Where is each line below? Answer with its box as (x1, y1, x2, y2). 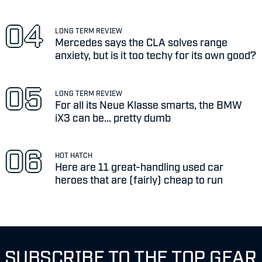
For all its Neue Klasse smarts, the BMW (55, 97, 243, 111)
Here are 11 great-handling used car (55, 160, 224, 173)
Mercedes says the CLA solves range (55, 35, 228, 48)
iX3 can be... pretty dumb (55, 110, 171, 123)
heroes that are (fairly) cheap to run (55, 173, 223, 186)
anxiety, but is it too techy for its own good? (55, 47, 257, 61)
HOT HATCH (55, 151, 93, 160)
